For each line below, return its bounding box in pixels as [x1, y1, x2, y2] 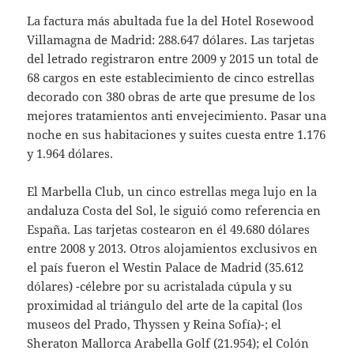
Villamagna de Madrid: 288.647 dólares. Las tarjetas [27, 31, 315, 47]
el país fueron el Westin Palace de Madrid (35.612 [27, 258, 304, 275]
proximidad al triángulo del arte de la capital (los [27, 296, 303, 313]
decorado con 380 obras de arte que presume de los [27, 88, 316, 104]
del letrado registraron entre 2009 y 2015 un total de [27, 50, 319, 66]
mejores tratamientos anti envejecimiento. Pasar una [27, 107, 327, 123]
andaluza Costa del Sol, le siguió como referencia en [27, 201, 322, 218]
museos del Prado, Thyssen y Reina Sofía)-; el [27, 315, 282, 332]
